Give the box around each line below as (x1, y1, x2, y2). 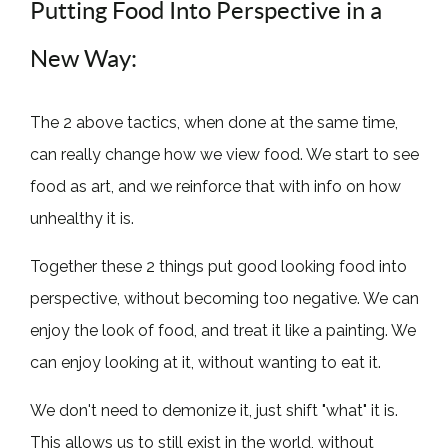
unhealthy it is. (30, 208, 135, 228)
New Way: (30, 44, 138, 72)
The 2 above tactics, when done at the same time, (30, 112, 399, 132)
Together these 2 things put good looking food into (30, 256, 408, 276)
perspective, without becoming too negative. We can (30, 288, 420, 308)
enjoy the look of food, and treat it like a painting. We (30, 320, 417, 340)
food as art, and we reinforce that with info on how (30, 176, 402, 196)
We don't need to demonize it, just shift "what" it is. (30, 400, 399, 420)
